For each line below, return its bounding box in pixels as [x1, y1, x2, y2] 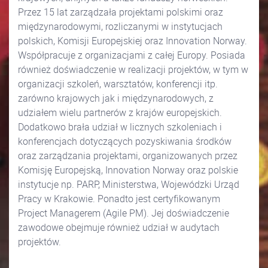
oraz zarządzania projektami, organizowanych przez [18, 149, 237, 163]
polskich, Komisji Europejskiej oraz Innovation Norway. [18, 34, 247, 48]
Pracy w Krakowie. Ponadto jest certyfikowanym [18, 192, 220, 206]
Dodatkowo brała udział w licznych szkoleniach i [18, 120, 222, 134]
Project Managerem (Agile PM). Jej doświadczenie [18, 206, 229, 220]
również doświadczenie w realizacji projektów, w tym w [18, 63, 248, 77]
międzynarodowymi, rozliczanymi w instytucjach [18, 20, 223, 33]
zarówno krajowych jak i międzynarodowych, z [18, 92, 214, 105]
